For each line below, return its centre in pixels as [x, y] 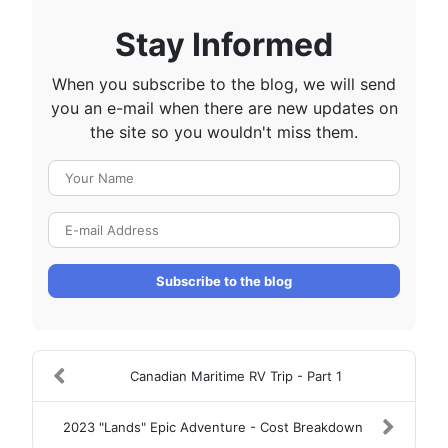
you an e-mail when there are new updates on [224, 107]
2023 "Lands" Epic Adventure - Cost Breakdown [212, 426]
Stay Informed [224, 44]
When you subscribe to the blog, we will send [224, 83]
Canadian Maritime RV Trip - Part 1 [235, 375]
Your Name [266, 170]
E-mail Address [283, 222]
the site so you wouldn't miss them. [224, 131]
